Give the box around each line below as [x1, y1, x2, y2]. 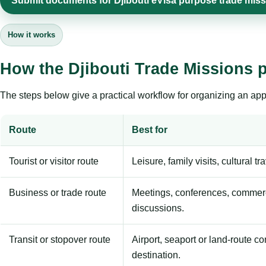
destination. [132, 250, 180, 261]
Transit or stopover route [9, 235, 110, 245]
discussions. [132, 203, 184, 214]
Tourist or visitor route [9, 156, 99, 167]
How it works [8, 30, 55, 40]
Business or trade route [9, 188, 106, 198]
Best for [132, 125, 167, 135]
